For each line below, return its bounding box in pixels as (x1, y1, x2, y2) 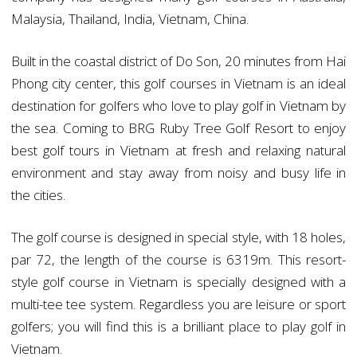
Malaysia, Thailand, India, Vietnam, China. (10, 10, 249, 29)
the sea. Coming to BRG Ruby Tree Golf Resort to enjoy (10, 119, 347, 138)
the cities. (10, 186, 65, 205)
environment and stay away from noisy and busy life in (10, 163, 347, 182)
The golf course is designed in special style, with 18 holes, (10, 228, 347, 247)
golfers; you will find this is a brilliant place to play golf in (10, 317, 347, 336)
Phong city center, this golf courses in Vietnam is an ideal (10, 74, 347, 93)
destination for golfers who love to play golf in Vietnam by (10, 96, 347, 116)
